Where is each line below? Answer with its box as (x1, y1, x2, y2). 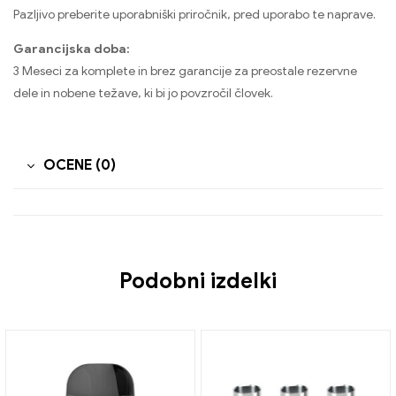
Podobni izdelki (119, 268, 277, 295)
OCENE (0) (43, 156, 116, 175)
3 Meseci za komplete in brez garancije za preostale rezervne (13, 64, 357, 80)
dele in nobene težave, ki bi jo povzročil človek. (13, 86, 273, 102)
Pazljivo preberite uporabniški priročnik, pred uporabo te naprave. (13, 7, 376, 23)
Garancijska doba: (13, 42, 130, 57)
